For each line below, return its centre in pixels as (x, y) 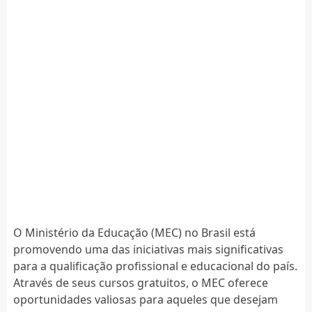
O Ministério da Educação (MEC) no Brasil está (134, 232)
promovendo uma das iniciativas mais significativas (148, 249)
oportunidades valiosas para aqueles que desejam (145, 299)
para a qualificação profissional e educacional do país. (155, 266)
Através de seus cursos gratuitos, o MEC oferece (140, 282)
